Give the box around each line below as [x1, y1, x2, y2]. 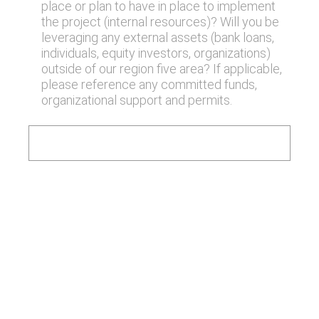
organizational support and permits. [41, 93, 235, 108]
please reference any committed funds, [41, 77, 257, 92]
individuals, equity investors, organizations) [41, 46, 271, 61]
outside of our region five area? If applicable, [41, 61, 282, 76]
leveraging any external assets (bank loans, [41, 30, 274, 45]
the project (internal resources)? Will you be [41, 14, 279, 29]
